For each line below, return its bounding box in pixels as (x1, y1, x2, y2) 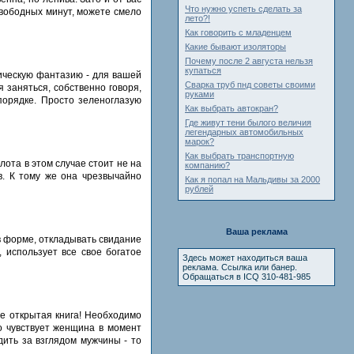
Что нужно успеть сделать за (185, 4, 302, 13)
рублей (185, 184, 213, 194)
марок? (185, 137, 214, 146)
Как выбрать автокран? (185, 104, 278, 113)
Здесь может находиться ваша (183, 253, 307, 262)
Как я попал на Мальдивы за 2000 (185, 175, 320, 184)
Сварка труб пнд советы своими (185, 80, 315, 89)
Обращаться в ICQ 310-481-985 (183, 272, 311, 281)
